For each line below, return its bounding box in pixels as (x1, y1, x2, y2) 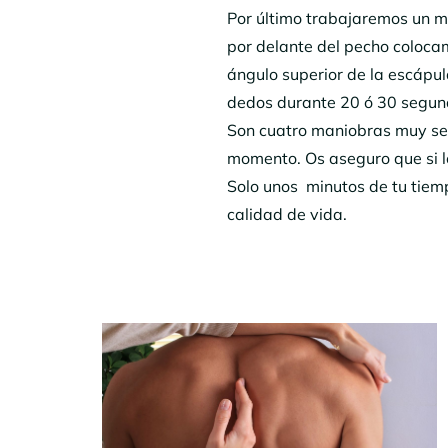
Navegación (101, 324, 245, 361)
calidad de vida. (227, 204, 347, 225)
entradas (101, 404, 208, 441)
